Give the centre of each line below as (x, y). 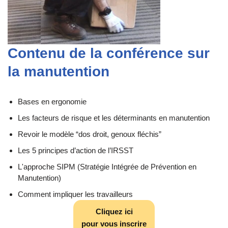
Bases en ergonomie (52, 102)
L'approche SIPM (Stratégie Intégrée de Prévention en (107, 167)
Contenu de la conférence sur (109, 53)
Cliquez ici (114, 211)
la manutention (59, 72)
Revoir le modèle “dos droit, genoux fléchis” (90, 134)
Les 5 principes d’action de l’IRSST (76, 151)
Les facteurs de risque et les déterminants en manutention (114, 118)
